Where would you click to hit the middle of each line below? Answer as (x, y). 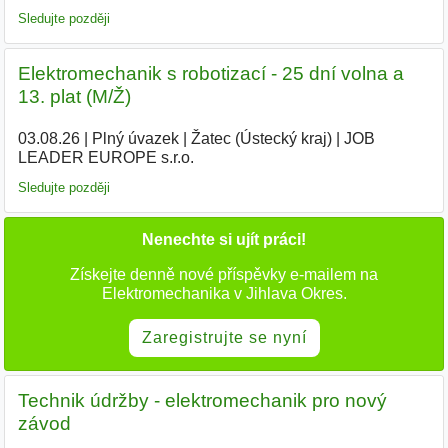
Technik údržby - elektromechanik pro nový (202, 400)
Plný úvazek (135, 138)
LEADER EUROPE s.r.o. (105, 157)
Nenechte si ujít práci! (224, 240)
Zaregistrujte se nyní (224, 338)
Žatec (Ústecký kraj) (261, 138)
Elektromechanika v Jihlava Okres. (224, 294)
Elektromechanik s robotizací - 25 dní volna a (210, 73)
